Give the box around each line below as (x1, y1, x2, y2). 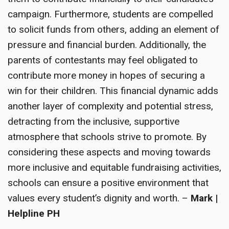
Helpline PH (8, 208, 60, 220)
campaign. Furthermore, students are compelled (8, 8, 213, 20)
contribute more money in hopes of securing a (8, 70, 205, 82)
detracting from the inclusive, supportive (8, 116, 179, 128)
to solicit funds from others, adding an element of (8, 24, 219, 36)
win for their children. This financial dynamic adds (8, 85, 218, 97)
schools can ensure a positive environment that (8, 177, 209, 189)
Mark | (191, 192, 218, 204)
